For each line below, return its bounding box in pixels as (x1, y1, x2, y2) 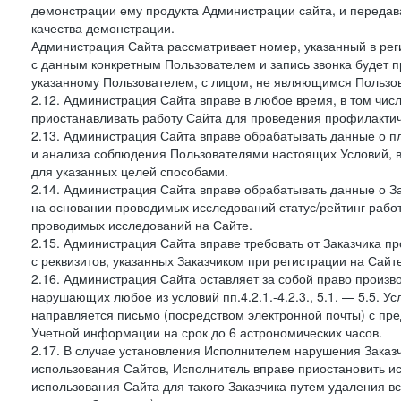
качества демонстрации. (31, 19, 175, 37)
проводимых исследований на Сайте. (31, 216, 252, 234)
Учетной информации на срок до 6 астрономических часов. (31, 323, 382, 341)
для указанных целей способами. (31, 162, 228, 180)
